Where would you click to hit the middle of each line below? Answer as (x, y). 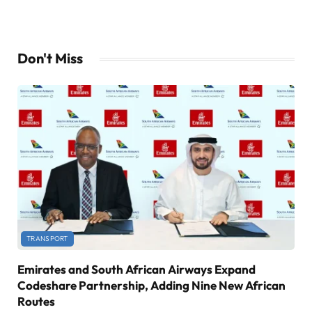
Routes (36, 302)
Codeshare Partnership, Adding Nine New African (151, 286)
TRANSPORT (47, 239)
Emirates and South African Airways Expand (136, 270)
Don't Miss (50, 58)
